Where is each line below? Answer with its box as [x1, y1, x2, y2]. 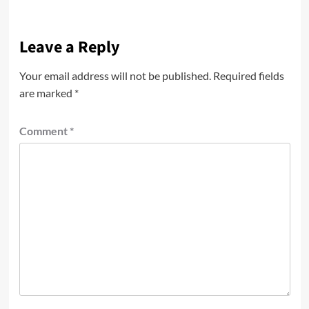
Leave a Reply [19, 35, 120, 60]
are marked [19, 86, 74, 100]
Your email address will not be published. [19, 69, 211, 83]
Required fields [212, 69, 284, 83]
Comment [19, 124, 70, 138]
